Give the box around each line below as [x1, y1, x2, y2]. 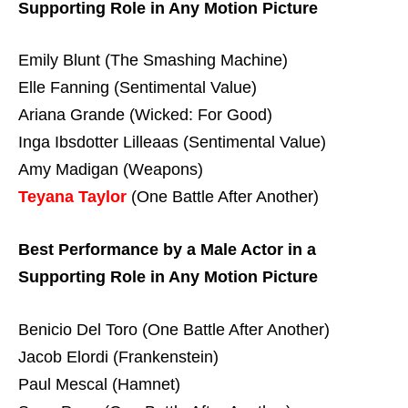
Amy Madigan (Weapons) [18, 160, 203, 179]
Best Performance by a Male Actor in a [18, 240, 316, 260]
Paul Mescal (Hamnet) [18, 374, 180, 393]
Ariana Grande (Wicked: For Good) [18, 106, 272, 125]
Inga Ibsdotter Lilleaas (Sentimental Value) [18, 133, 326, 152]
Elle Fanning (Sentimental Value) [18, 78, 257, 97]
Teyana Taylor [18, 188, 127, 207]
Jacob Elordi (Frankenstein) [18, 347, 219, 366]
